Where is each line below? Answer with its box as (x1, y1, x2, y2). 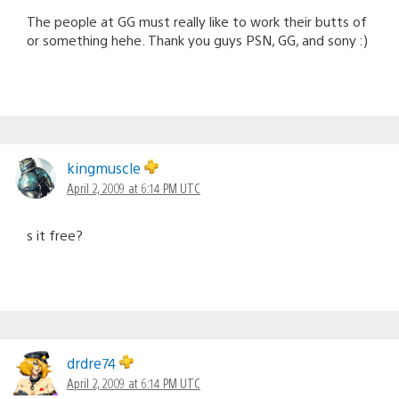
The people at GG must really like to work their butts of (27, 12, 367, 29)
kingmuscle (67, 158, 144, 177)
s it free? (27, 225, 83, 243)
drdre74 (67, 353, 119, 372)
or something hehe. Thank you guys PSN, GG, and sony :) (27, 30, 368, 48)
